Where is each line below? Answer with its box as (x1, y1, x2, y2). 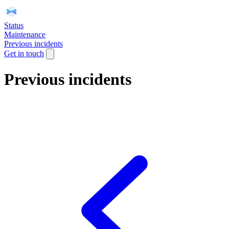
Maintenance (4, 30, 45, 39)
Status (4, 21, 24, 30)
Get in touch (4, 49, 44, 58)
